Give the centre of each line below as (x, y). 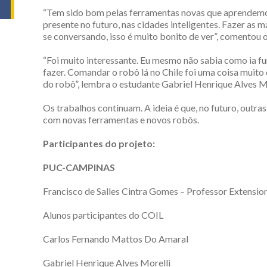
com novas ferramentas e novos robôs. (121, 119)
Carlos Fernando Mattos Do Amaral (116, 238)
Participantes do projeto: (99, 143)
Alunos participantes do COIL (103, 215)
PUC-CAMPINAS (79, 167)
